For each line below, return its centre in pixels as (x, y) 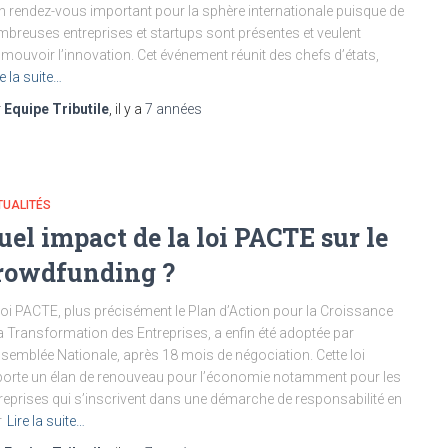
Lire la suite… (46, 421)
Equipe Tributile (56, 109)
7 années (173, 109)
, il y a (127, 109)
